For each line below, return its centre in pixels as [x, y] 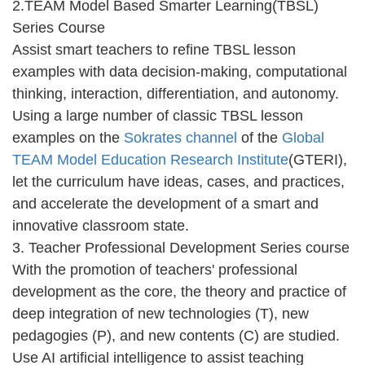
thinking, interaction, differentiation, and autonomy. [176, 93]
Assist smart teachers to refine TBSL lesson [154, 49]
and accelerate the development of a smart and [165, 203]
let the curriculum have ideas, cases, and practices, [178, 181]
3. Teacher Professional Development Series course [181, 247]
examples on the [68, 137]
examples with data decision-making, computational [180, 71]
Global [303, 137]
